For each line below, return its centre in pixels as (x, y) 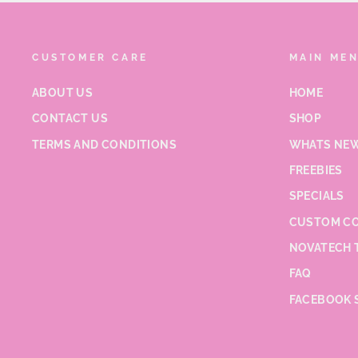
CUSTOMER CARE (90, 57)
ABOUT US (63, 92)
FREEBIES (316, 170)
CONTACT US (70, 119)
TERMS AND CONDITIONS (104, 144)
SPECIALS (316, 196)
